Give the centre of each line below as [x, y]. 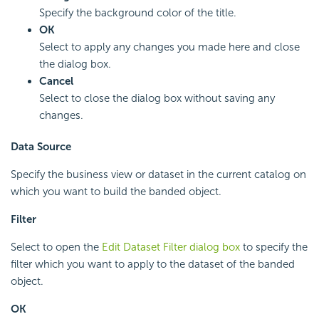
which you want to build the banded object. [116, 191]
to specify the [274, 247]
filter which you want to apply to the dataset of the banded [153, 264]
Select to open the [56, 247]
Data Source [41, 146]
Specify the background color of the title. [138, 12]
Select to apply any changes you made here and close [169, 47]
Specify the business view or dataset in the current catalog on [158, 174]
